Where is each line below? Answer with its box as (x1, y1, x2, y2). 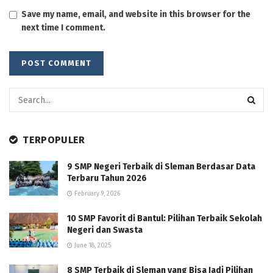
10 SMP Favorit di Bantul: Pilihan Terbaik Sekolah (67, 213, 262, 224)
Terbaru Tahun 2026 (67, 173, 147, 184)
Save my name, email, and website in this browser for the (21, 9, 250, 20)
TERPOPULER (23, 134, 85, 146)
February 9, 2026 (73, 190, 120, 198)
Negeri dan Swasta (67, 225, 143, 236)
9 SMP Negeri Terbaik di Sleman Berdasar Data (67, 161, 255, 172)
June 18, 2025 (73, 242, 111, 250)
